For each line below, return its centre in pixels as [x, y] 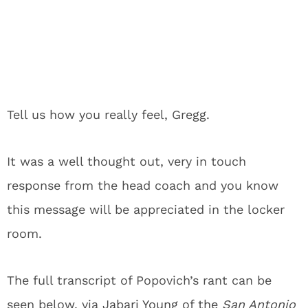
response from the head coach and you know [143, 185]
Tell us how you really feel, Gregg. [108, 114]
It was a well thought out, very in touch [126, 161]
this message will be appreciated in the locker [146, 209]
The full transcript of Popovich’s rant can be [139, 280]
